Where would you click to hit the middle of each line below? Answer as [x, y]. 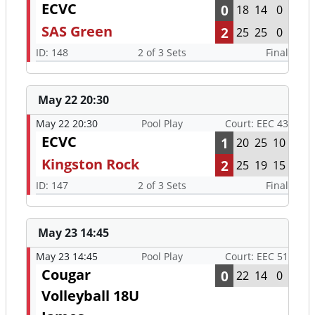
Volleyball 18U [90, 296]
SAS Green [77, 32]
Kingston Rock [90, 165]
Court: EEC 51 [257, 257]
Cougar [66, 275]
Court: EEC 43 [257, 124]
